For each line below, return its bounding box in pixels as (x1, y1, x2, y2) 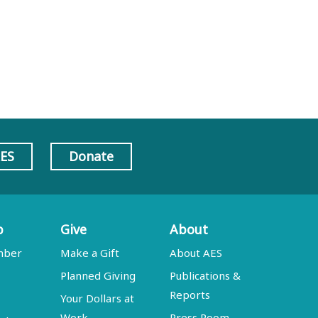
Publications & (170, 268, 241, 283)
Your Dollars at (60, 291, 135, 305)
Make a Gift (60, 246, 120, 260)
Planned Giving (60, 268, 136, 283)
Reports (170, 287, 211, 302)
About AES (170, 246, 223, 260)
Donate (68, 148, 114, 165)
